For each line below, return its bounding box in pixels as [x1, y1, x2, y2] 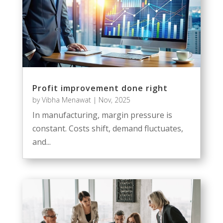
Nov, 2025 [98, 95, 130, 105]
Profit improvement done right [32, 82, 168, 94]
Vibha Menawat [41, 95, 91, 105]
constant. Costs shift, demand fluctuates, [32, 122, 183, 134]
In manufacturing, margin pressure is [32, 109, 172, 120]
